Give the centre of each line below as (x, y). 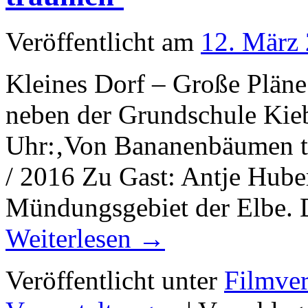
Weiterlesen (72, 238)
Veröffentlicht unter (111, 280)
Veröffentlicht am (100, 41)
